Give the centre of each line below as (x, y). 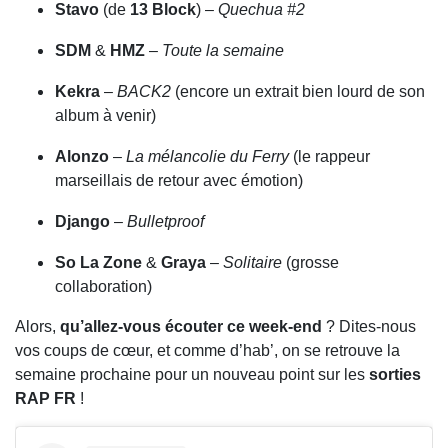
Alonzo (82, 157)
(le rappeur (329, 157)
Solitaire (252, 263)
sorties (395, 375)
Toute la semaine (223, 51)
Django (82, 222)
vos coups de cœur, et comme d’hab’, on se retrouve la (207, 351)
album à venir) (105, 116)
